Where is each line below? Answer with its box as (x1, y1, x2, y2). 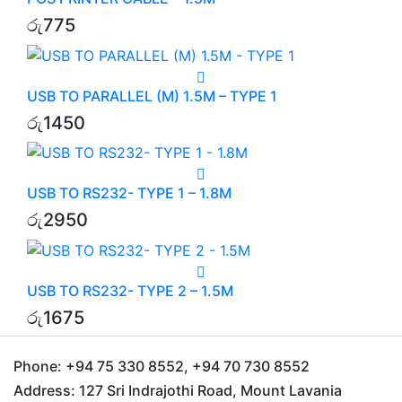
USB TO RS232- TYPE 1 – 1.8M (27, 184, 232, 203)
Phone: (13, 357, 62, 376)
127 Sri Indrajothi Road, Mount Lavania (75, 381, 342, 400)
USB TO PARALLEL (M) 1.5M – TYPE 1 (27, 86, 277, 105)
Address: (13, 381, 75, 400)
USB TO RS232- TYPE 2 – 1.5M (27, 282, 233, 301)
